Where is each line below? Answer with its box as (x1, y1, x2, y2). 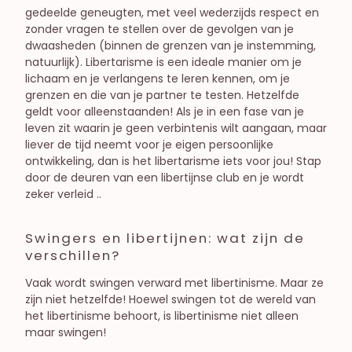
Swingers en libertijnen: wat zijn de (25, 228, 305, 247)
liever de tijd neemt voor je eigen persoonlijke (25, 137, 273, 153)
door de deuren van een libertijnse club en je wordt (25, 170, 304, 186)
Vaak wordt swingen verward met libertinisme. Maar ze (25, 274, 324, 291)
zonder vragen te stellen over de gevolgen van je (25, 21, 294, 38)
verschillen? (25, 245, 120, 265)
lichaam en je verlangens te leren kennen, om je (25, 71, 290, 87)
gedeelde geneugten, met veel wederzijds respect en (25, 5, 319, 21)
